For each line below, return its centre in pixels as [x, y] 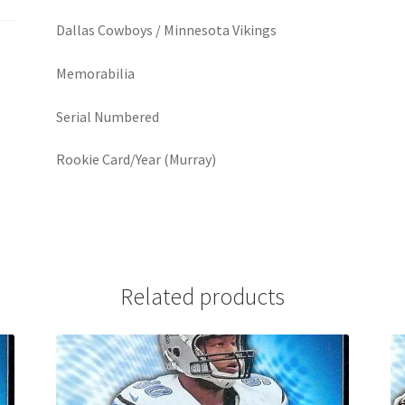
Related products [202, 296]
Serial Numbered [108, 116]
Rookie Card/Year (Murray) [137, 160]
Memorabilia [96, 73]
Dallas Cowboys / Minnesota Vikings [167, 30]
